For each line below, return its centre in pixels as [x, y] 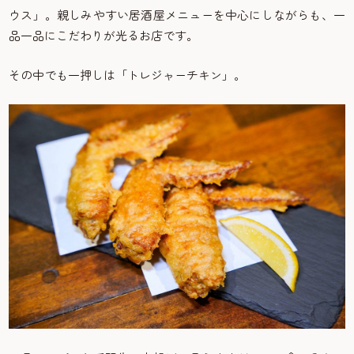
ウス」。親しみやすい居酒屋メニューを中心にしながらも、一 [177, 14]
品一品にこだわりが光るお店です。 [104, 35]
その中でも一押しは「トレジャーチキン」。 [128, 74]
